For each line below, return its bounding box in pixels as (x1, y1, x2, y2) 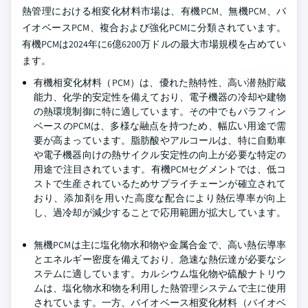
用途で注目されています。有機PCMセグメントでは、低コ (34, 163, 286, 175)
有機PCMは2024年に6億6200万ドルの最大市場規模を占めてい (22, 38, 286, 50)
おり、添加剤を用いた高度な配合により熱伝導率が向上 (34, 192, 286, 204)
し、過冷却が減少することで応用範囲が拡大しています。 (34, 206, 286, 219)
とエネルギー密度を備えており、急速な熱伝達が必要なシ (34, 253, 286, 265)
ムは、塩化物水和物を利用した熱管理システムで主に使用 (34, 282, 286, 294)
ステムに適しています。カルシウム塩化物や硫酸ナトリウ (34, 267, 286, 280)
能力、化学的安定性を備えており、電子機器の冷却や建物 (34, 91, 286, 103)
